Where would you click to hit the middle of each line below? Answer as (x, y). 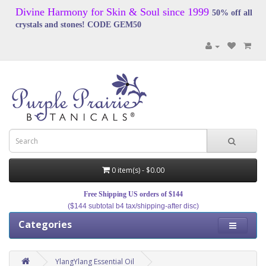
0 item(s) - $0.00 (138, 170)
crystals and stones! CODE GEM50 (78, 25)
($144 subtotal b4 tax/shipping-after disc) (133, 206)
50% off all (232, 13)
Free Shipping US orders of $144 (133, 194)
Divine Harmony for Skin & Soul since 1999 (112, 12)
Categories (45, 224)
